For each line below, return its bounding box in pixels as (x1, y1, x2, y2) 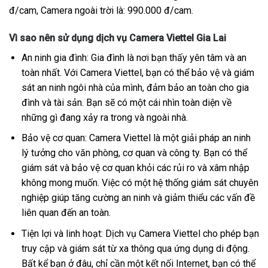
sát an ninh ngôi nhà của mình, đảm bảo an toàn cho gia (21, 81, 249, 93)
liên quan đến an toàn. (21, 207, 111, 219)
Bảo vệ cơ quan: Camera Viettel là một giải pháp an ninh (21, 132, 251, 144)
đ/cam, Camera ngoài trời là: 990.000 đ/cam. (9, 4, 193, 16)
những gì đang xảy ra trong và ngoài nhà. (21, 111, 188, 123)
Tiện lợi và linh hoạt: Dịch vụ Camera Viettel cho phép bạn (21, 227, 259, 239)
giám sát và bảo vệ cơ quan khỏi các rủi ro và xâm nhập (21, 162, 249, 174)
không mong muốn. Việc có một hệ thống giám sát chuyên (21, 177, 258, 189)
